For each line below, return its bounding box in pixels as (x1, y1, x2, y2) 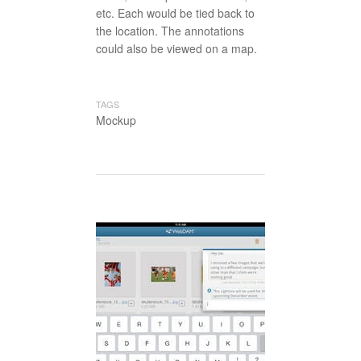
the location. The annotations (96, 23, 244, 39)
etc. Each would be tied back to (96, 5, 255, 21)
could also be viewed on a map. (96, 40, 257, 56)
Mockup (96, 112, 136, 128)
